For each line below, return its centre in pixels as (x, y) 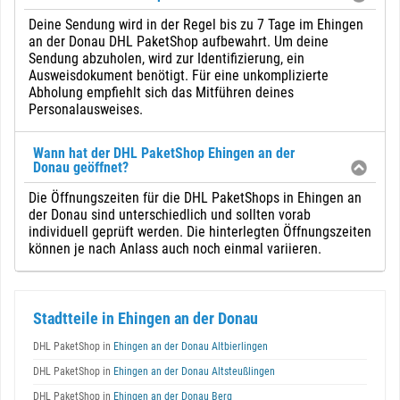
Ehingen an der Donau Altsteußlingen (193, 371)
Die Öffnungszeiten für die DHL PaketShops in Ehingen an (195, 198)
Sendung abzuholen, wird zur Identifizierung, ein (167, 58)
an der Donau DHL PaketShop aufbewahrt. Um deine (179, 42)
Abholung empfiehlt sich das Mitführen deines (161, 92)
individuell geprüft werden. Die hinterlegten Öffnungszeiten (200, 232)
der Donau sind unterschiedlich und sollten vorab (170, 215)
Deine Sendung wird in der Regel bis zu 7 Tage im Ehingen (196, 25)
